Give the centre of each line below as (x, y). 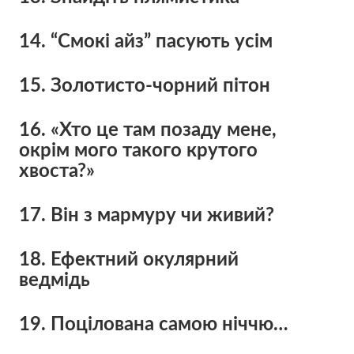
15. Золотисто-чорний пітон (144, 86)
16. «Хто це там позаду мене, (147, 130)
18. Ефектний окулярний (128, 260)
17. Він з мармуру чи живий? (146, 215)
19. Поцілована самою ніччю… (153, 324)
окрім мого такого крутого (138, 151)
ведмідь (54, 280)
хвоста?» (56, 171)
